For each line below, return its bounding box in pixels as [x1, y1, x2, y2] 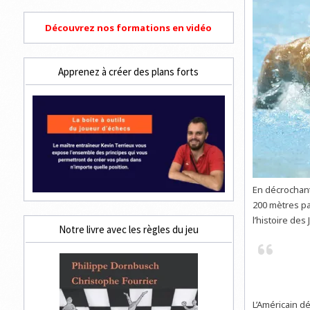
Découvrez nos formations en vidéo [45, 21, 212, 35]
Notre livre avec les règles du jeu [58, 222, 199, 236]
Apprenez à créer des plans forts [58, 65, 199, 79]
